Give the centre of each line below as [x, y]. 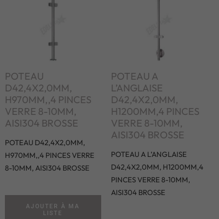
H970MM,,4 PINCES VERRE [50, 155]
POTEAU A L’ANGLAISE [149, 154]
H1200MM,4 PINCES [155, 111]
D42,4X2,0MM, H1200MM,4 [157, 167]
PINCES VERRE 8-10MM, [150, 180]
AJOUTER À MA [53, 207]
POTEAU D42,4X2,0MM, [45, 143]
